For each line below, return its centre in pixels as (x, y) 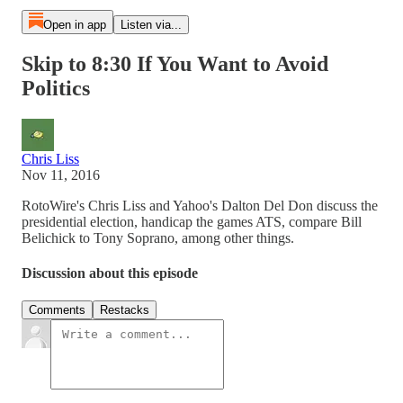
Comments (57, 310)
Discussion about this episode (110, 273)
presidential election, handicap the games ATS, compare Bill (192, 221)
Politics (56, 88)
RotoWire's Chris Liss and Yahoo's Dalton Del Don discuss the (200, 205)
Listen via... (151, 25)
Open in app (74, 25)
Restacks (125, 310)
